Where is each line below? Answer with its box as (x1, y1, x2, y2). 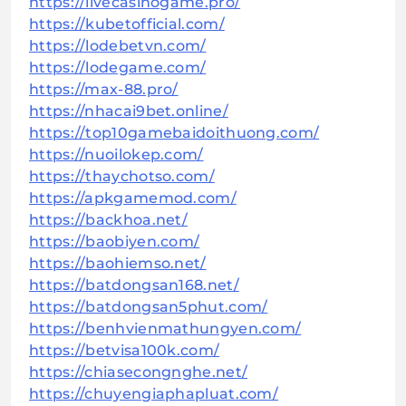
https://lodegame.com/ (29, 59, 207, 77)
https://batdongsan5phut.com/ (29, 298, 268, 316)
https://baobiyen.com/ (29, 233, 200, 251)
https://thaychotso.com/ (29, 168, 215, 186)
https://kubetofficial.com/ (29, 15, 225, 34)
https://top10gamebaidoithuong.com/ (29, 124, 320, 142)
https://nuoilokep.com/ (29, 146, 204, 164)
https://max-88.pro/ (29, 81, 179, 99)
